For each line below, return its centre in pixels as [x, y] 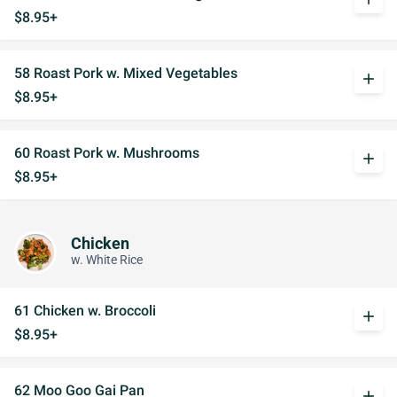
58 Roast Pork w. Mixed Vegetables [126, 73]
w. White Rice [107, 260]
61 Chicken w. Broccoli [85, 311]
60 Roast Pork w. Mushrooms [107, 153]
